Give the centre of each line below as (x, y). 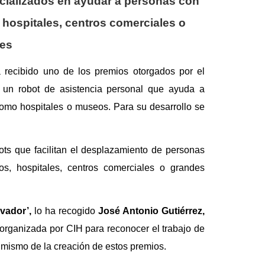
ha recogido (71, 211)
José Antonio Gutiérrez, (151, 211)
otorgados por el (169, 71)
